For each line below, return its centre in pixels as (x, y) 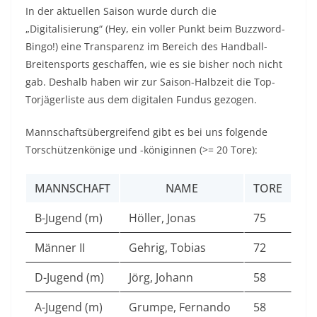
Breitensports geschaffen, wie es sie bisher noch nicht (154, 64)
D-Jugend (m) (69, 278)
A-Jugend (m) (69, 307)
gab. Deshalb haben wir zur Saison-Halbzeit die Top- (150, 82)
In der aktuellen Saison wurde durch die (121, 11)
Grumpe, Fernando (180, 307)
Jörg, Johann (161, 278)
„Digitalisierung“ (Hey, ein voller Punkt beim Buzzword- (155, 29)
